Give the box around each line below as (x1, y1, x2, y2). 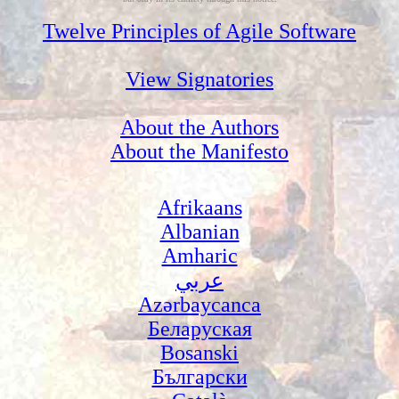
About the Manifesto (110, 139, 289, 163)
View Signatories (126, 67, 273, 91)
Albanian (159, 219, 240, 243)
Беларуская (147, 316, 252, 340)
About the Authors (120, 115, 279, 139)
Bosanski (160, 340, 239, 364)
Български (151, 364, 248, 388)
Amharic (161, 243, 238, 267)
